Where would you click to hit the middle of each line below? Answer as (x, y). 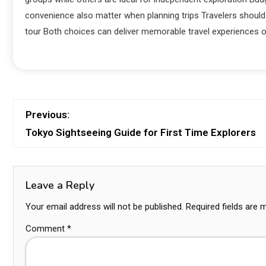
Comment (46, 229)
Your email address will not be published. (104, 207)
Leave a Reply (60, 185)
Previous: (47, 115)
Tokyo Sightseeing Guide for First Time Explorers (141, 132)
